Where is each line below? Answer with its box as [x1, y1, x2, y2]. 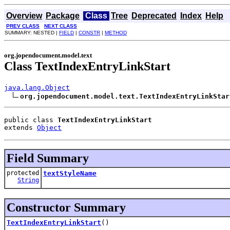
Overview [6, 11, 42, 20]
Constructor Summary [7, 200, 126, 214]
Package [46, 11, 80, 20]
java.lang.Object [4, 83, 70, 91]
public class [4, 116, 57, 124]
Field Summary [7, 151, 89, 165]
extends [4, 123, 37, 131]
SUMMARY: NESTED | [5, 30, 59, 35]
